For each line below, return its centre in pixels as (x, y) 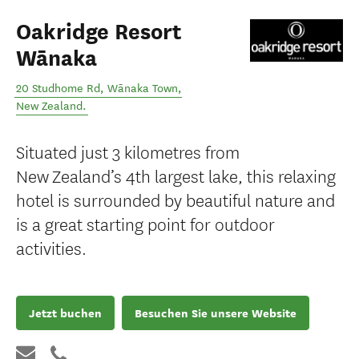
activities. (51, 247)
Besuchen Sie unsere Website (216, 313)
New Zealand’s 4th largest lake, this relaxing (176, 175)
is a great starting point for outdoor (145, 223)
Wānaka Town (143, 89)
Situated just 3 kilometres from (128, 151)
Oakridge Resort (99, 32)
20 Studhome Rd (58, 89)
